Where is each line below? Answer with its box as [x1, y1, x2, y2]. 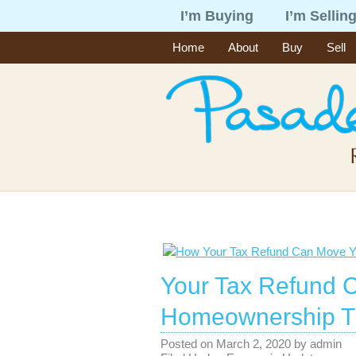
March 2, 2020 [216, 337, 291, 350]
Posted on [161, 337, 216, 350]
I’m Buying [180, 8, 253, 24]
